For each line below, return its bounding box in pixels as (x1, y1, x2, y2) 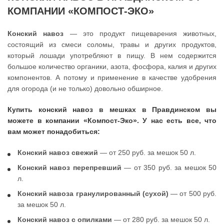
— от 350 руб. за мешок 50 (121, 163, 217, 172)
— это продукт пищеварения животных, (63, 29, 217, 38)
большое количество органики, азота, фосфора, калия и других (7, 62, 216, 71)
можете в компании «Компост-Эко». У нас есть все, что (7, 116, 216, 125)
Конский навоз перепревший (17, 163, 121, 172)
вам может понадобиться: (7, 127, 100, 136)
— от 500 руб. (168, 189, 217, 198)
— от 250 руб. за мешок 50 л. (98, 148, 196, 157)
